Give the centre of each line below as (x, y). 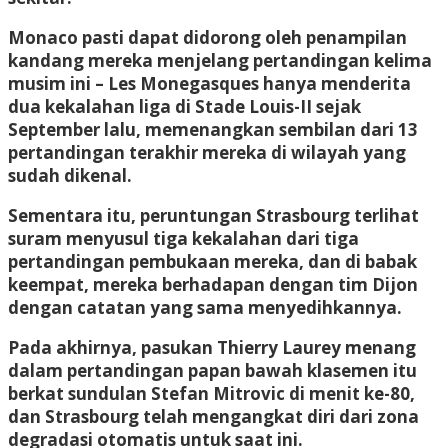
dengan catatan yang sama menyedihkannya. (205, 307)
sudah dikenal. (70, 175)
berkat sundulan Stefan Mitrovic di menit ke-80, (211, 393)
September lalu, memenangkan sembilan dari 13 (213, 129)
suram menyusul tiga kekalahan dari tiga (183, 238)
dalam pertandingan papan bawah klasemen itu (212, 370)
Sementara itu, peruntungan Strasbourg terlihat (213, 215)
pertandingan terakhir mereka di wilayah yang (207, 152)
